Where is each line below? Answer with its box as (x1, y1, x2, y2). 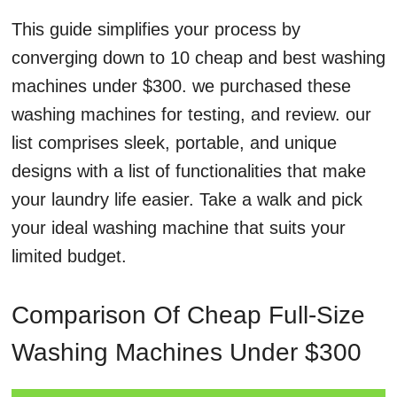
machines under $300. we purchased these (12, 76, 351, 97)
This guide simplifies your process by (12, 19, 300, 40)
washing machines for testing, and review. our (12, 105, 371, 125)
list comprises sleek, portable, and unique (12, 133, 337, 153)
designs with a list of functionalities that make (12, 161, 366, 182)
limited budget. (12, 246, 127, 267)
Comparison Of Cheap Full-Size (12, 301, 365, 330)
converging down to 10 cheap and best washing (12, 48, 385, 68)
